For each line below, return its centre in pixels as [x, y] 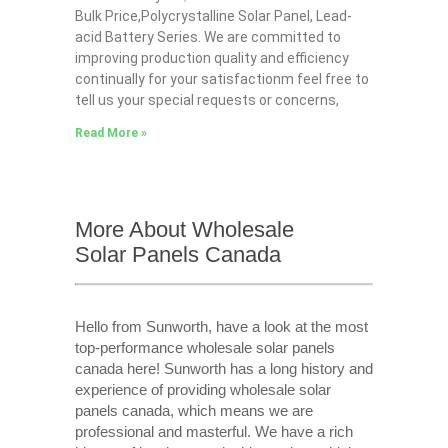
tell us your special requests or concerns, [206, 100]
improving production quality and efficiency [211, 58]
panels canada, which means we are [193, 410]
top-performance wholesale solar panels [204, 347]
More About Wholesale [184, 230]
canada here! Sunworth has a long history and [223, 368]
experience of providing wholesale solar [202, 389]
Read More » [110, 133]
